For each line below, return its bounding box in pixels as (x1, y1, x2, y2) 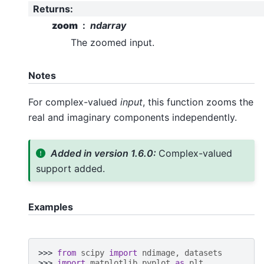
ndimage (142, 247, 175, 258)
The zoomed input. (71, 36, 154, 48)
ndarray (90, 19, 126, 31)
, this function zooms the (143, 96, 253, 108)
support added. (35, 162, 105, 174)
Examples (28, 201, 73, 213)
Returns (33, 3, 70, 15)
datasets (184, 247, 222, 258)
